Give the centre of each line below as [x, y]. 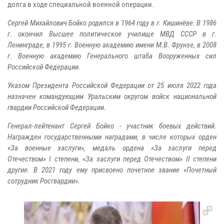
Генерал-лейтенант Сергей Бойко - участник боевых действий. [112, 126]
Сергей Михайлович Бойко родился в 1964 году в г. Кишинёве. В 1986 [112, 23]
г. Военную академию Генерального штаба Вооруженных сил [112, 56]
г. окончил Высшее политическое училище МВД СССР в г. [112, 34]
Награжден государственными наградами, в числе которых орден [112, 137]
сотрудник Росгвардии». [44, 181]
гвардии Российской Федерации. [57, 107]
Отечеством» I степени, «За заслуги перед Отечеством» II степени [112, 159]
